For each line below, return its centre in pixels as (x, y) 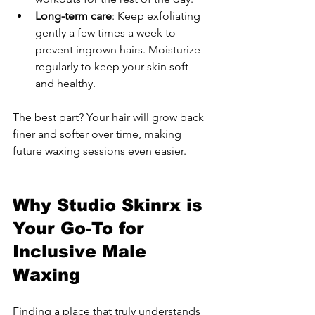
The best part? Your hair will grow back (110, 117)
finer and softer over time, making (98, 134)
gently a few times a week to (107, 33)
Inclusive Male (82, 252)
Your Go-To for (81, 229)
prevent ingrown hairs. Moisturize (119, 50)
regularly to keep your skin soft (113, 67)
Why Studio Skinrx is (110, 205)
